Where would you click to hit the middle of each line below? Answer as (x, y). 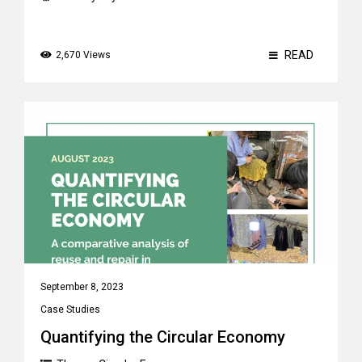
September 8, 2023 (82, 287)
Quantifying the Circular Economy (163, 337)
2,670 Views (83, 55)
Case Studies (70, 309)
